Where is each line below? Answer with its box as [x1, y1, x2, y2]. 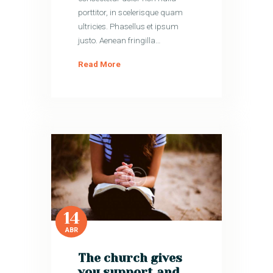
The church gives [78, 251, 183, 266]
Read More [78, 60, 121, 69]
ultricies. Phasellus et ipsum [78, 22, 179, 32]
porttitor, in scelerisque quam [78, 8, 183, 18]
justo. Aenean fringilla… [78, 36, 161, 46]
